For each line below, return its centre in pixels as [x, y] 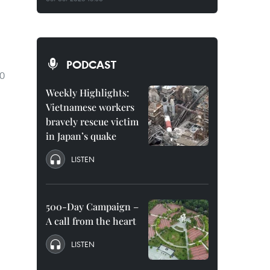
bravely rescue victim [92, 121]
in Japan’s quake [81, 136]
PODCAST [91, 64]
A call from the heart [91, 221]
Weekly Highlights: [87, 93]
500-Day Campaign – [92, 206]
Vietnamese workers [90, 107]
